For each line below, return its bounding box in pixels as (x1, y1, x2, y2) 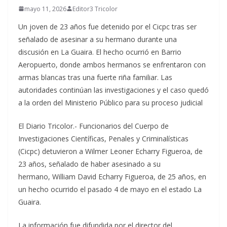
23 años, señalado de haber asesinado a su (18, 159, 161, 169)
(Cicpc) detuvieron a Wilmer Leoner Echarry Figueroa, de (18, 146, 203, 156)
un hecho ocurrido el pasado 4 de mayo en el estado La (18, 184, 202, 194)
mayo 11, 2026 (24, 4, 66, 13)
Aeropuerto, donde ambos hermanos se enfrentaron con (18, 59, 206, 69)
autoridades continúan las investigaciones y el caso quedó (18, 85, 209, 95)
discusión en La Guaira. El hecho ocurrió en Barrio (18, 47, 181, 57)
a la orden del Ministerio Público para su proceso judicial (18, 97, 203, 107)
